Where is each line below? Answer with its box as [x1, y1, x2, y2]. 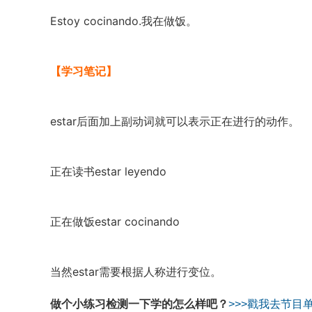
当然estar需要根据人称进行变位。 [50, 265, 221, 279]
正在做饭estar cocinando [50, 214, 180, 228]
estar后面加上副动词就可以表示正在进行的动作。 [50, 114, 299, 128]
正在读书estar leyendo [50, 164, 166, 178]
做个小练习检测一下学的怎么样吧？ [50, 298, 228, 310]
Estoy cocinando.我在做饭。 [50, 14, 197, 28]
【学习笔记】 [50, 64, 117, 78]
